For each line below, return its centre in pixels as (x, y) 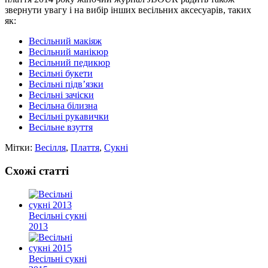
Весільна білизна (63, 106)
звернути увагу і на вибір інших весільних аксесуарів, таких (128, 10)
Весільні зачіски (61, 95)
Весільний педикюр (69, 63)
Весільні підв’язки (66, 84)
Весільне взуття (61, 127)
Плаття (85, 148)
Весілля (50, 148)
